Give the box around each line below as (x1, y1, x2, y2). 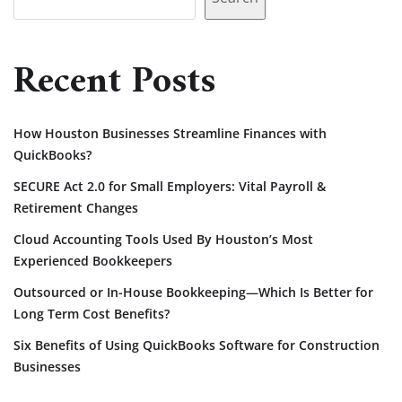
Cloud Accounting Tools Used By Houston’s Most (13, 231, 313, 249)
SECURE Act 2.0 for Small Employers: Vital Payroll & (13, 178, 326, 196)
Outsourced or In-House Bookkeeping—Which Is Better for (13, 284, 373, 301)
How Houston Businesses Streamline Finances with (13, 125, 327, 143)
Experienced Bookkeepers (13, 252, 172, 270)
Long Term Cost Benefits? (13, 305, 170, 323)
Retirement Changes (13, 199, 138, 217)
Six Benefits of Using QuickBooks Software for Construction (13, 336, 380, 354)
